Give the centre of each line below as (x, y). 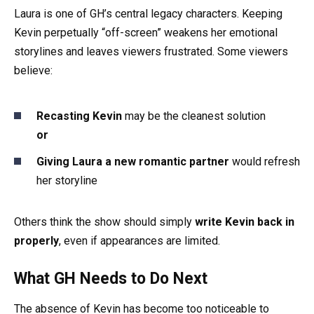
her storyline (67, 181)
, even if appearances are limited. (139, 241)
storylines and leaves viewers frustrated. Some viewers (151, 51)
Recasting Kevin (79, 116)
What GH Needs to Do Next (111, 279)
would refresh (265, 162)
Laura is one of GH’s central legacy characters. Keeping (148, 13)
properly (36, 241)
